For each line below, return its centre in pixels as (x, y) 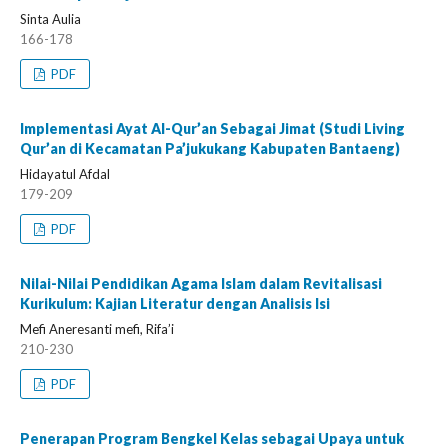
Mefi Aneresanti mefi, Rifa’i (97, 329)
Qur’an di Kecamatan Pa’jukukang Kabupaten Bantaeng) (210, 148)
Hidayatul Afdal (65, 174)
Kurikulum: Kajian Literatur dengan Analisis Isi (175, 303)
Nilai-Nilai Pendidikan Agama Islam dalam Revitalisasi (201, 283)
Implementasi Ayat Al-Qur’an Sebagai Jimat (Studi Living (212, 128)
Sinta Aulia (50, 19)
